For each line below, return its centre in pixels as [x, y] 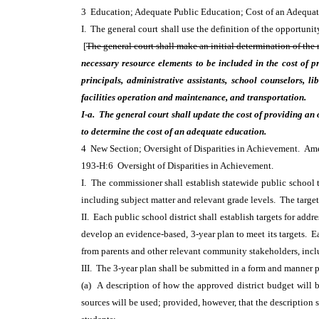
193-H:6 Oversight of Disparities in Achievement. [179, 166]
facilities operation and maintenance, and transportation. [196, 97]
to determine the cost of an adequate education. [176, 131]
